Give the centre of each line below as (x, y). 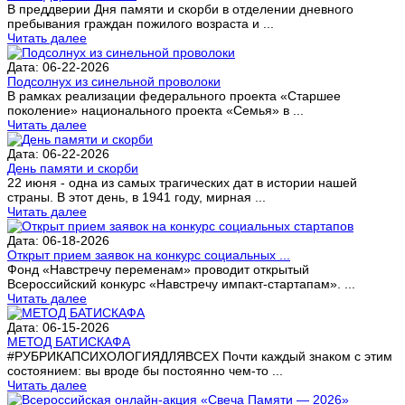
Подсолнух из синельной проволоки (114, 81)
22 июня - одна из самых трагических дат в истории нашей (182, 182)
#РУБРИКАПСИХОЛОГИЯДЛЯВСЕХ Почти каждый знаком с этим (200, 356)
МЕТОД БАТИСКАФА (69, 341)
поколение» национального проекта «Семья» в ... (155, 110)
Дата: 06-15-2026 (58, 327)
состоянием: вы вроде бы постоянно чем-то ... (145, 370)
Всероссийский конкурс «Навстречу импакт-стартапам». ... (181, 283)
